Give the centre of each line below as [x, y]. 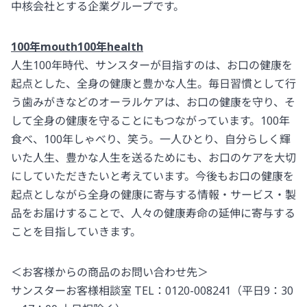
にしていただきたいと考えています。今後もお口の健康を [152, 176]
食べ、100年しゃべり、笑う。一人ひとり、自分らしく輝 [151, 139]
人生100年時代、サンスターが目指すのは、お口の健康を [152, 65]
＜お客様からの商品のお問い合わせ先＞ [110, 272]
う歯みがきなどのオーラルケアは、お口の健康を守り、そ [153, 102]
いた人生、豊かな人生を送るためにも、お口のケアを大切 [153, 158]
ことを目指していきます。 [76, 232]
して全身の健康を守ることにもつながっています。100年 [150, 121]
